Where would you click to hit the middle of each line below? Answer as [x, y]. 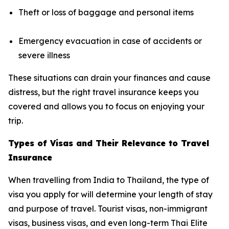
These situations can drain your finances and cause [109, 77]
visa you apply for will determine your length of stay [110, 194]
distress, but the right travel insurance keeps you [104, 92]
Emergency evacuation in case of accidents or [110, 41]
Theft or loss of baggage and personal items [106, 12]
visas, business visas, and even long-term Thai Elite [108, 223]
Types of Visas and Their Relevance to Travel [109, 143]
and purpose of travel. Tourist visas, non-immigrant [108, 208]
